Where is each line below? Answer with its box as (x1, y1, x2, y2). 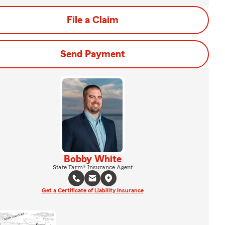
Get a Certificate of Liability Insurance (41, 187, 144, 193)
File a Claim (66, 15, 119, 25)
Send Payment (60, 49, 125, 59)
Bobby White (63, 154, 122, 164)
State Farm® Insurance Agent (52, 164, 133, 170)
